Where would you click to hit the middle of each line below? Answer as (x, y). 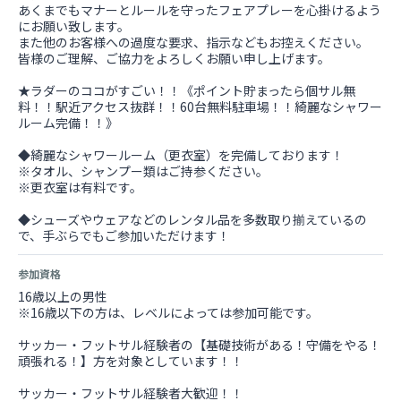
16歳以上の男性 (63, 296)
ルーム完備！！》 (68, 123)
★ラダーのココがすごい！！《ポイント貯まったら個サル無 (187, 90)
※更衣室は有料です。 (80, 187)
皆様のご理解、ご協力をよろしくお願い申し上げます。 (174, 58)
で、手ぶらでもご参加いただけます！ (124, 235)
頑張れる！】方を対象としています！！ (131, 361)
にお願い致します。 (74, 26)
